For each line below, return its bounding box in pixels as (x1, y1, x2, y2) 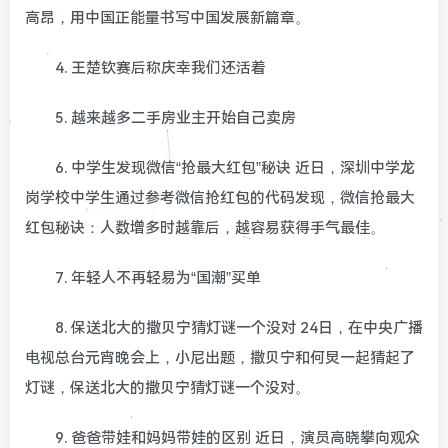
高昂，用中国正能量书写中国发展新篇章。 (25, 8, 310, 27)
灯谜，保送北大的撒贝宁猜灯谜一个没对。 (25, 378, 310, 397)
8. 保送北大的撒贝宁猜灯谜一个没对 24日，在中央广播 (55, 318, 423, 337)
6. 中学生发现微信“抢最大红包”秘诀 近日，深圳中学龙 (55, 158, 415, 177)
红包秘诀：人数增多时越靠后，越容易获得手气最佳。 (25, 218, 385, 237)
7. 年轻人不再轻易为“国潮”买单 (55, 268, 261, 287)
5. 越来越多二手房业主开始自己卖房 (55, 108, 296, 127)
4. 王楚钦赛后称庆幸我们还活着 (55, 58, 266, 77)
